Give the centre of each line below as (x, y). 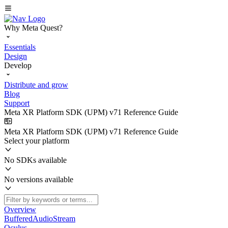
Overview (20, 209)
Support (17, 103)
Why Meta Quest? (33, 28)
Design (16, 56)
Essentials (20, 47)
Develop (18, 65)
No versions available (39, 179)
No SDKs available (35, 160)
